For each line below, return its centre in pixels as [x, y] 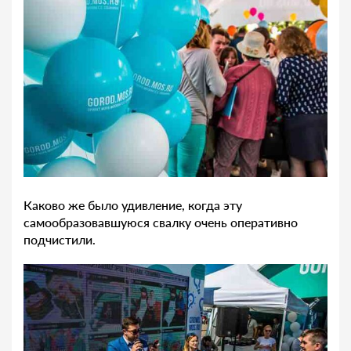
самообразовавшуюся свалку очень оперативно [161, 222]
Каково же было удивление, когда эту [133, 204]
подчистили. [60, 239]
